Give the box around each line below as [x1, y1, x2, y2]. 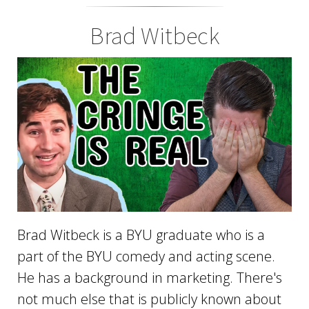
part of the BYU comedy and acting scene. [17, 247, 275, 266]
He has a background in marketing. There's [17, 268, 282, 288]
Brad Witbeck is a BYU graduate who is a [17, 226, 265, 245]
